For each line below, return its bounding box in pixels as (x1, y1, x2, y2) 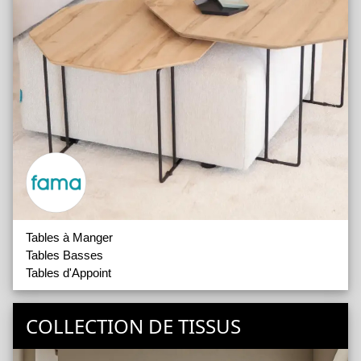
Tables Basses (26, 248, 103, 263)
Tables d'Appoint (26, 266, 111, 280)
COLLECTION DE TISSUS (26, 312, 241, 339)
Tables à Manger (26, 230, 113, 245)
